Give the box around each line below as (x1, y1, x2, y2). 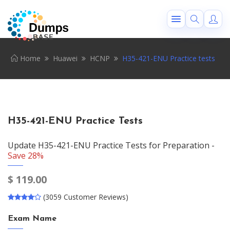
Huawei (53, 53, 78, 63)
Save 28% (8, 150, 44, 161)
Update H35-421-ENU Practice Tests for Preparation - (8, 140, 215, 151)
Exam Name (8, 215, 56, 223)
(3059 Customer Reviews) (43, 192, 128, 202)
